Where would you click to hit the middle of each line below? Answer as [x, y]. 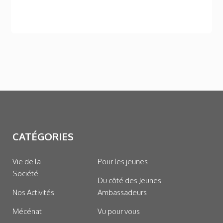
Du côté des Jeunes [129, 181]
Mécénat [27, 212]
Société [26, 174]
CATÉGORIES [43, 137]
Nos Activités [34, 193]
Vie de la [27, 162]
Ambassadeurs [122, 193]
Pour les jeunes [122, 162]
